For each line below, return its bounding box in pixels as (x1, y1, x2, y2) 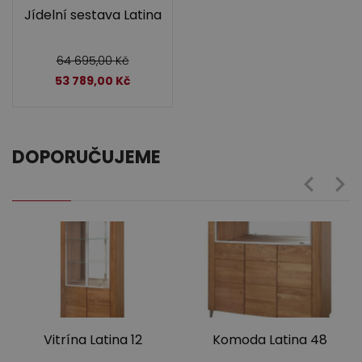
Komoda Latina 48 (212, 330, 327, 349)
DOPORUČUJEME (12, 144, 161, 170)
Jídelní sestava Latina (23, 5, 162, 24)
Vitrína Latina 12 (43, 330, 142, 349)
